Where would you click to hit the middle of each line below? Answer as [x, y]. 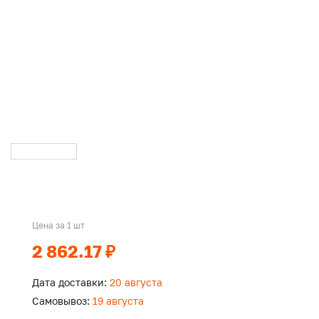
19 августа [117, 301]
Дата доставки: [69, 283]
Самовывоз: [61, 301]
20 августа [135, 283]
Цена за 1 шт [58, 226]
